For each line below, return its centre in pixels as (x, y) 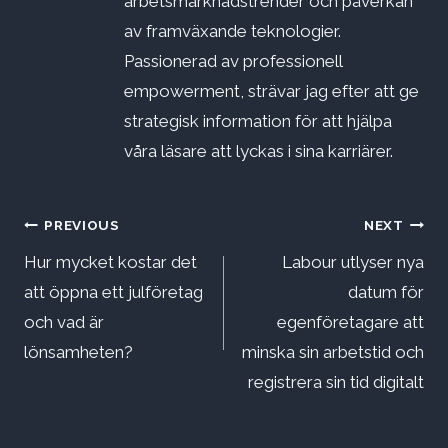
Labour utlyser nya (353, 262)
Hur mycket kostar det (110, 262)
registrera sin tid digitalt (336, 382)
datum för (386, 292)
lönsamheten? (78, 352)
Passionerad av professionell (233, 61)
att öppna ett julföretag (113, 292)
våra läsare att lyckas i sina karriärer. (258, 151)
